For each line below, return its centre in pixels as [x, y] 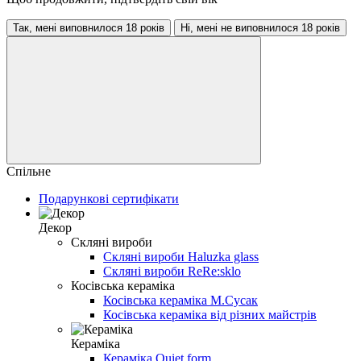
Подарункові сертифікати [109, 198]
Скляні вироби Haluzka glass [181, 256]
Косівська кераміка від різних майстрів [210, 314]
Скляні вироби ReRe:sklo [172, 271]
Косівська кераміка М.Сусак [180, 300]
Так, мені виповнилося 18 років [89, 27]
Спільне [29, 171]
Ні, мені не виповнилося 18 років [260, 27]
